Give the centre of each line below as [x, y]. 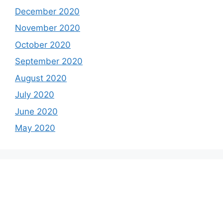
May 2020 [35, 128]
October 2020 [43, 45]
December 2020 [47, 11]
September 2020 [49, 61]
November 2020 [48, 28]
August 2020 [41, 78]
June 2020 [36, 111]
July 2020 [35, 95]
